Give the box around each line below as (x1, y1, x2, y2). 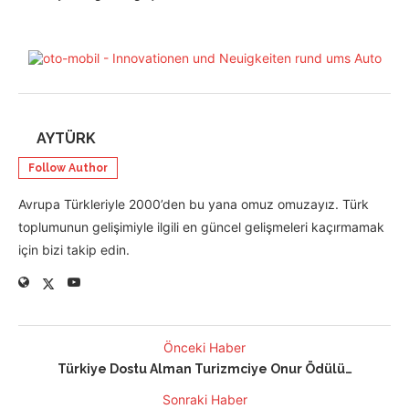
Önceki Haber (163, 340, 246, 356)
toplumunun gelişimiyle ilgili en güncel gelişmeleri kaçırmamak (18, 219, 384, 236)
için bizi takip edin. (18, 242, 130, 258)
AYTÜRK (37, 130, 96, 148)
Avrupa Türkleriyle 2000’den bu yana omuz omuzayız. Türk (18, 196, 369, 213)
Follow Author (28, 162, 108, 175)
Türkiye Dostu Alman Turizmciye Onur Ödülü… (57, 362, 352, 377)
